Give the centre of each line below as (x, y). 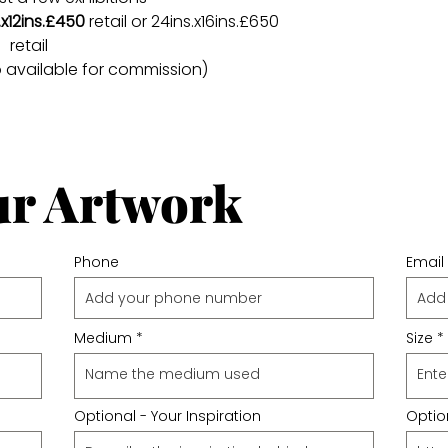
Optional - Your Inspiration (167, 416)
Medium (103, 338)
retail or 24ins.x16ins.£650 (182, 21)
